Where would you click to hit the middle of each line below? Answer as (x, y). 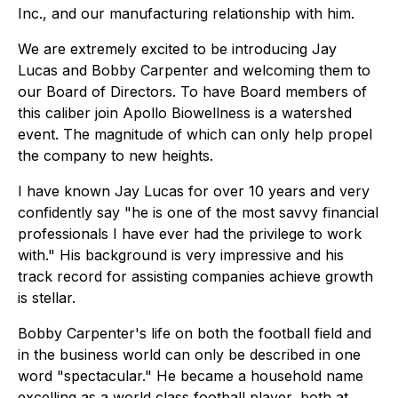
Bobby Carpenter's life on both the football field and (195, 333)
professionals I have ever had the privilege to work (190, 234)
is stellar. (47, 298)
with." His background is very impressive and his (181, 255)
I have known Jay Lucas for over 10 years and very (194, 191)
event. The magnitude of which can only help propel (195, 134)
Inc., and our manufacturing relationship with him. (186, 13)
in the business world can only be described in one (189, 354)
